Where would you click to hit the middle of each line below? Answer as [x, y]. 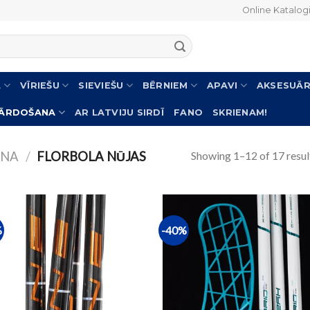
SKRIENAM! [240, 112]
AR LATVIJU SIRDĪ [119, 112]
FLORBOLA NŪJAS [90, 157]
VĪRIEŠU [40, 85]
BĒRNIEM [165, 85]
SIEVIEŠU [101, 85]
